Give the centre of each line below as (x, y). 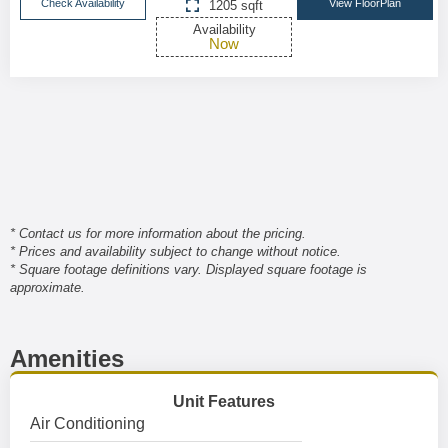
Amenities (67, 358)
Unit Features (224, 401)
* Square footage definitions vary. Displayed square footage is (188, 269)
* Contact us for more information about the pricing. (158, 233)
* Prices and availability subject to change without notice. (175, 251)
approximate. (47, 287)
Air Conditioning (87, 423)
